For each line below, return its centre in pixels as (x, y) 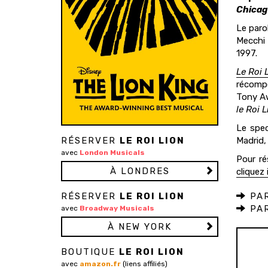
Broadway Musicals (117, 208)
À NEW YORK (140, 226)
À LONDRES (140, 171)
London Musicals (112, 152)
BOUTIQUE (90, 252)
